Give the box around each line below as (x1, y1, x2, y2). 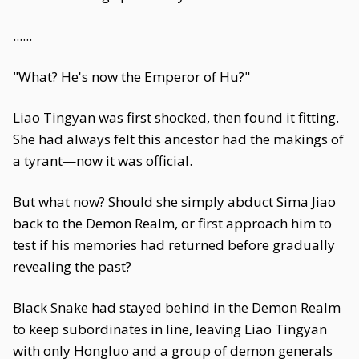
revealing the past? (13, 257, 131, 276)
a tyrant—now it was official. (13, 151, 192, 170)
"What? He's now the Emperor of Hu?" (13, 67, 250, 86)
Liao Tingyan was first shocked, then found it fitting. (13, 108, 339, 127)
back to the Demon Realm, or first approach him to (13, 214, 332, 232)
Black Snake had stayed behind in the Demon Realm (13, 298, 341, 317)
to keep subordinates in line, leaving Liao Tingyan (13, 320, 327, 338)
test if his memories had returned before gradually (13, 236, 335, 254)
